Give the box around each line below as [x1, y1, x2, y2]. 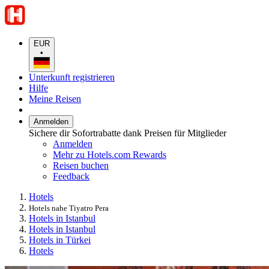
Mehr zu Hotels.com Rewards [53, 149, 166, 160]
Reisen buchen [53, 160, 109, 171]
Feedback [53, 171, 89, 181]
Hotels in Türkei [29, 234, 91, 245]
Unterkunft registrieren [29, 71, 115, 82]
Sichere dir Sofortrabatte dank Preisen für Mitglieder [29, 127, 226, 138]
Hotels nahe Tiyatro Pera [29, 203, 109, 213]
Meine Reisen [29, 93, 81, 104]
